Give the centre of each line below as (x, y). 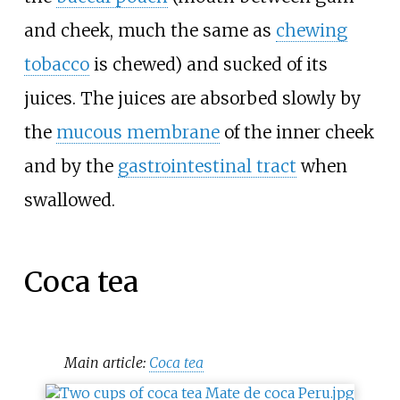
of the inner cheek (296, 132)
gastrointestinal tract (207, 166)
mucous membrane (137, 132)
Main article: (107, 362)
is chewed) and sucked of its (208, 64)
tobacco (56, 64)
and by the (71, 166)
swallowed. (69, 200)
